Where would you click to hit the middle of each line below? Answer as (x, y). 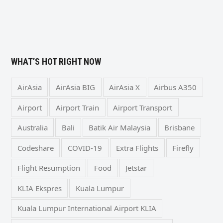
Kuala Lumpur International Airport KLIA (87, 208)
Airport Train (77, 107)
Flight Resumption (49, 168)
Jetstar (136, 168)
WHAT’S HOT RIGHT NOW (56, 62)
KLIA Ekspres (39, 188)
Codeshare (35, 148)
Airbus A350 (175, 87)
